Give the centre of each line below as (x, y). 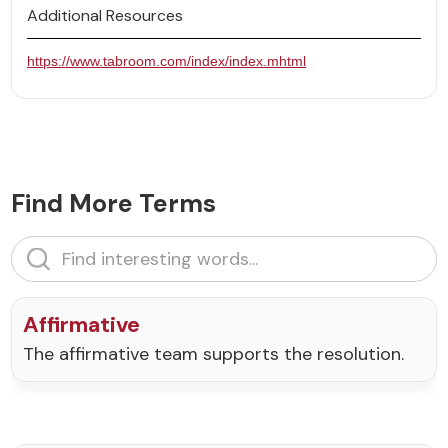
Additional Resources (105, 16)
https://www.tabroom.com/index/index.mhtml (167, 61)
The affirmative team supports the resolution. (214, 353)
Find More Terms (114, 203)
